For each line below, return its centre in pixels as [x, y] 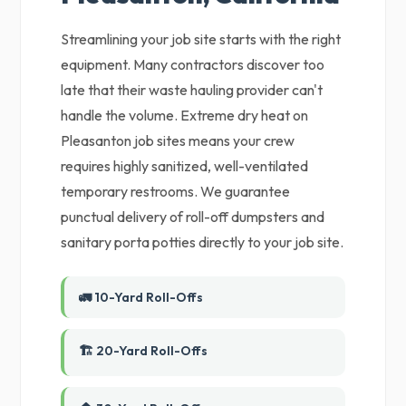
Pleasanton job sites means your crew [178, 140]
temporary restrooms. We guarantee [176, 191]
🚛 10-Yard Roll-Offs [141, 297]
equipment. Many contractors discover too [193, 64]
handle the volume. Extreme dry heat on [185, 115]
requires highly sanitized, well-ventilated [185, 166]
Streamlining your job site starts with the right [201, 39]
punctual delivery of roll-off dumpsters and [193, 217]
